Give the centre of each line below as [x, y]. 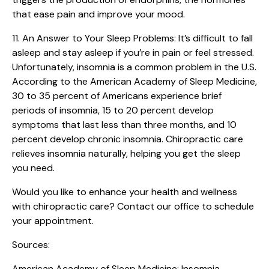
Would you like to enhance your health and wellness [125, 192]
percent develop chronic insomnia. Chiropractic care [128, 139]
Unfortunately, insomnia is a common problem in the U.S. [134, 67]
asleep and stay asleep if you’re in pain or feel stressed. [133, 52]
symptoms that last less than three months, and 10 [124, 124]
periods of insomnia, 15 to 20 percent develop [113, 110]
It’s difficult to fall [216, 38]
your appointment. [53, 220]
